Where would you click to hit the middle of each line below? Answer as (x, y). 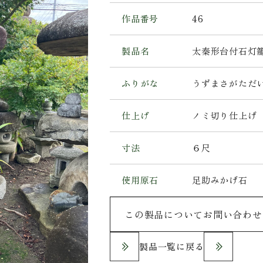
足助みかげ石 (220, 180)
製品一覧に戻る (172, 246)
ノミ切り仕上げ (225, 115)
